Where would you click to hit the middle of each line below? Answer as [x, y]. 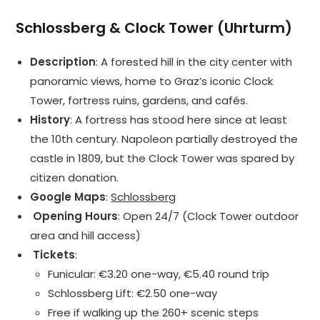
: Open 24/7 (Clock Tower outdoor [209, 216]
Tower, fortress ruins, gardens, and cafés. [139, 101]
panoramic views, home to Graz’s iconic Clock [152, 81]
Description [63, 62]
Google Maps [68, 197]
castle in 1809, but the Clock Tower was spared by [162, 159]
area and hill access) [86, 236]
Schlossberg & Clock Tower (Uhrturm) [154, 28]
